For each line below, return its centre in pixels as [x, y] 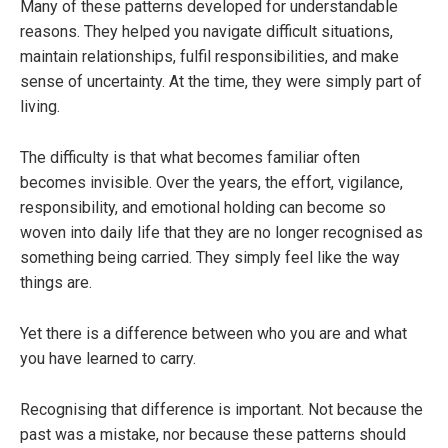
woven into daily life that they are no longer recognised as [221, 233]
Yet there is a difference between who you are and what [213, 334]
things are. [56, 283]
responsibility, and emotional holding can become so [203, 208]
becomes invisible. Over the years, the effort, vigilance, [211, 183]
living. [40, 107]
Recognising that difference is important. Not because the [221, 410]
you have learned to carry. [108, 359]
